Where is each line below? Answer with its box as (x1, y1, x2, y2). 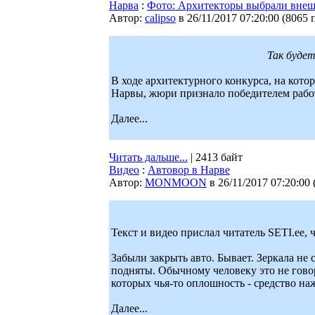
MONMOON (145, 176, 207, 188)
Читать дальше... (109, 151, 188, 163)
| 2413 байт (188, 151, 243, 163)
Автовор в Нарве (148, 164, 230, 176)
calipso (145, 12, 176, 24)
